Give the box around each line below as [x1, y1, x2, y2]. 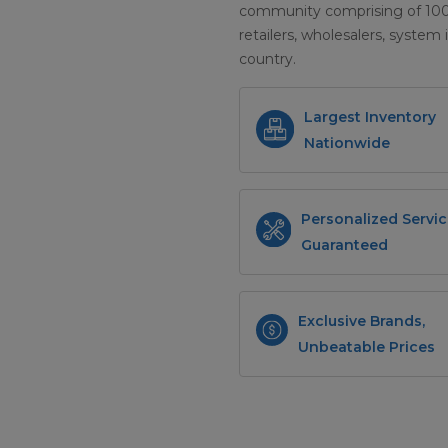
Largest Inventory [303, 108, 436, 127]
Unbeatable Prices [298, 338, 436, 357]
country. [239, 50, 296, 69]
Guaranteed [300, 236, 388, 255]
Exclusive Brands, [298, 312, 426, 331]
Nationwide [303, 134, 390, 153]
